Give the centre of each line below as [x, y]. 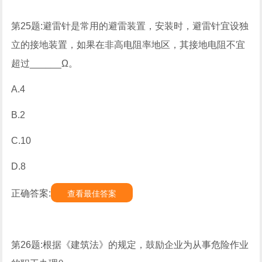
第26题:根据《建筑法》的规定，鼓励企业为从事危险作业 [130, 245]
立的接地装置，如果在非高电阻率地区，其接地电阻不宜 [128, 45]
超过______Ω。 [45, 63]
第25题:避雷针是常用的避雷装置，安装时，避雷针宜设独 [130, 26]
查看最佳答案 [92, 194]
